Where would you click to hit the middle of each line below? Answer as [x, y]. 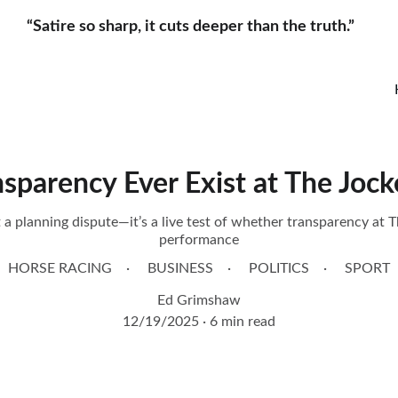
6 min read [243, 322]
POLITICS [279, 268]
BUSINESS [180, 268]
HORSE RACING [60, 268]
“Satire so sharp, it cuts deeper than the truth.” [199, 26]
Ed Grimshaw [199, 300]
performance [199, 240]
